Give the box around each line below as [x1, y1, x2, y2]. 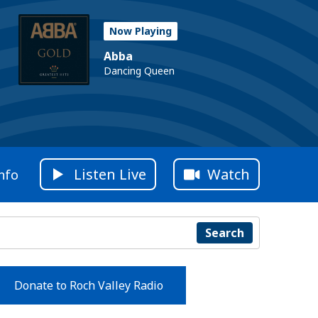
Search [204, 224, 244, 241]
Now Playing [109, 24, 172, 38]
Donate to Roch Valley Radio [13, 277, 163, 293]
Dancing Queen [104, 64, 175, 77]
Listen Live [74, 165, 146, 185]
